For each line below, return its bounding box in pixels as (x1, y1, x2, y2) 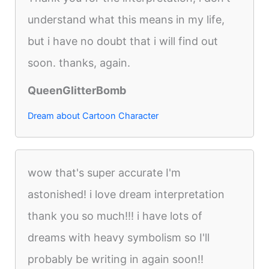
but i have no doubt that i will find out (28, 34, 219, 47)
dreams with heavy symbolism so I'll (28, 231, 210, 244)
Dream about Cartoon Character (28, 110, 159, 121)
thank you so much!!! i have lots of (28, 209, 203, 222)
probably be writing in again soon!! (28, 252, 204, 265)
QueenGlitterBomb (28, 83, 127, 97)
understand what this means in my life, (28, 13, 225, 26)
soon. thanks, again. (28, 56, 131, 69)
